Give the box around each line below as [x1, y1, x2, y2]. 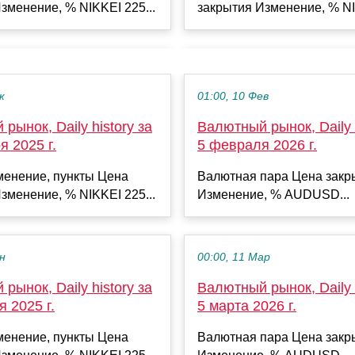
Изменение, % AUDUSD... [197, 187, 349, 201]
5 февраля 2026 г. [197, 136, 317, 153]
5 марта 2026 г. [197, 297, 296, 314]
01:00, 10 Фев [197, 90, 269, 102]
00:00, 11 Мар [197, 250, 270, 263]
